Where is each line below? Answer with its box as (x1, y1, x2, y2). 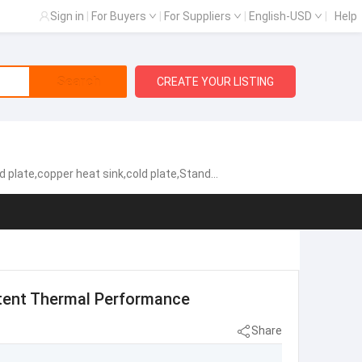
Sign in (50, 10, 84, 23)
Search (56, 74, 100, 90)
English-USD (249, 10, 314, 23)
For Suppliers (164, 10, 234, 23)
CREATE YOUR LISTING (157, 75, 275, 88)
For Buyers (91, 10, 149, 23)
